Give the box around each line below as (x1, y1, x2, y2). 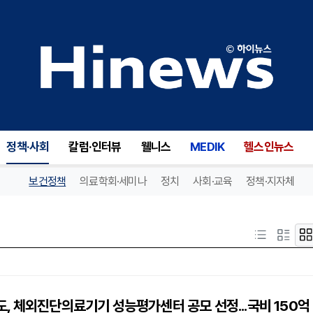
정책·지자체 (246, 175, 295, 188)
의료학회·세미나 (80, 175, 147, 188)
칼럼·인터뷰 (68, 140, 122, 154)
